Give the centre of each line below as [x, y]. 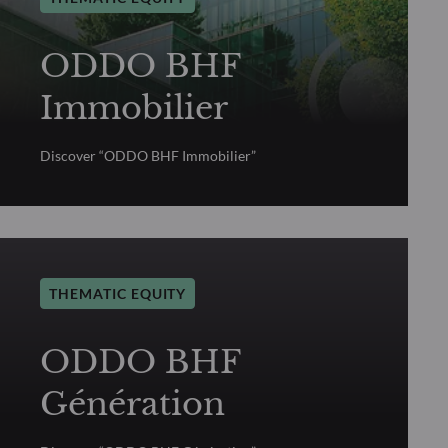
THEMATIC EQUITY [118, 293]
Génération [132, 403]
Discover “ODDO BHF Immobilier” [148, 155]
